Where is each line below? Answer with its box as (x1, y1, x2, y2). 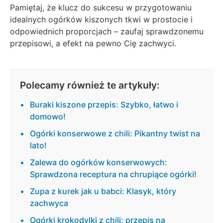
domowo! (30, 111, 66, 121)
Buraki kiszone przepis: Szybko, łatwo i (30, 99, 178, 110)
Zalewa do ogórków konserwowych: (30, 157, 167, 167)
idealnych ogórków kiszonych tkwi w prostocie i (10, 14, 193, 24)
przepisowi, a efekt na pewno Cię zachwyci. (10, 38, 176, 48)
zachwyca (30, 198, 68, 208)
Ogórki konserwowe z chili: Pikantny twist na (30, 128, 200, 138)
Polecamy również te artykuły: (20, 79, 160, 91)
